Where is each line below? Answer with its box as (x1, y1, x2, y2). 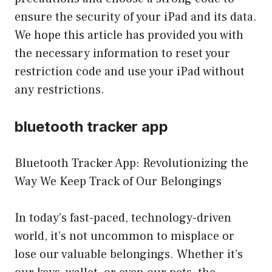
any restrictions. (15, 81, 104, 98)
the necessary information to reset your (15, 45, 230, 61)
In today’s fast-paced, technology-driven (15, 209, 231, 226)
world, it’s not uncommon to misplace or (15, 228, 234, 244)
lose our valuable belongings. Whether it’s (15, 246, 243, 262)
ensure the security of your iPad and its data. (15, 8, 257, 25)
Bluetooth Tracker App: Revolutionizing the (15, 155, 248, 171)
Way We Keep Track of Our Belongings (15, 173, 222, 189)
